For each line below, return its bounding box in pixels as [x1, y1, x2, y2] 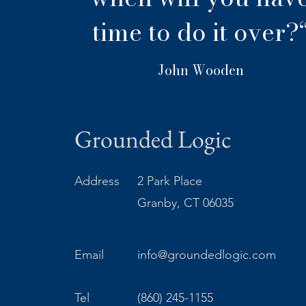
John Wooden [157, 59, 244, 81]
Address [74, 173, 120, 189]
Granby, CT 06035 [137, 195, 234, 210]
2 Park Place [137, 173, 202, 189]
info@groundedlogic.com [137, 247, 276, 262]
